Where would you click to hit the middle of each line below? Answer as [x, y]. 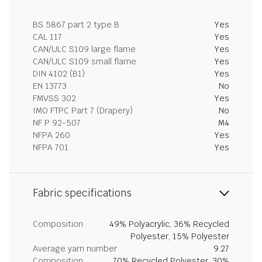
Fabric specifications [82, 193]
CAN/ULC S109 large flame [84, 49]
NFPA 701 [51, 147]
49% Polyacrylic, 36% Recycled [169, 224]
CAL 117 [47, 37]
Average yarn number [75, 249]
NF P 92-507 [57, 123]
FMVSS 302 [54, 98]
